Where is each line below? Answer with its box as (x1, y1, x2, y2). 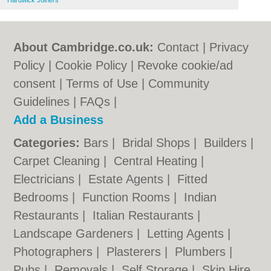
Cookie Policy (55, 59, 128, 72)
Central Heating (114, 154, 201, 168)
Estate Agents (88, 172, 168, 186)
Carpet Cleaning (13, 154, 104, 168)
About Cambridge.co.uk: (13, 41, 154, 54)
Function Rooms (82, 191, 174, 204)
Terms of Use (66, 77, 139, 90)
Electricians (13, 172, 79, 186)
